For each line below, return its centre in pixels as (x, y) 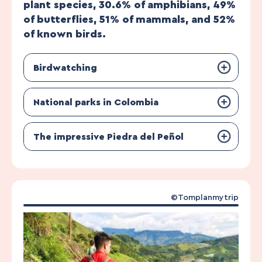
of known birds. (65, 34)
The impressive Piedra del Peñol (108, 137)
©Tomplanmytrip (205, 198)
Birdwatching (65, 68)
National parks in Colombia (96, 102)
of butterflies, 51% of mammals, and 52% (129, 20)
